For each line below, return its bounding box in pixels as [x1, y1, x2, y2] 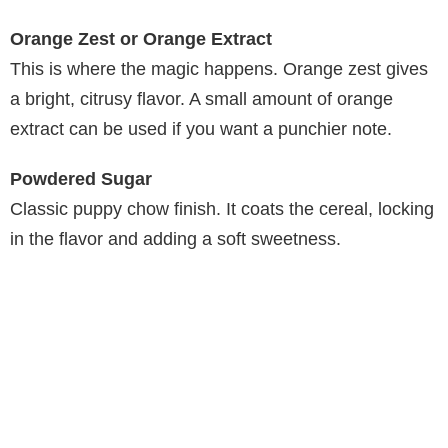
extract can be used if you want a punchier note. [10, 119, 392, 140]
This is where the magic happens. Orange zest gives [10, 59, 428, 80]
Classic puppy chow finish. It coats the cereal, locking [10, 199, 434, 220]
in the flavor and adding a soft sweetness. [10, 229, 341, 250]
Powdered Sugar [10, 169, 152, 190]
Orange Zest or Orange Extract [10, 29, 272, 50]
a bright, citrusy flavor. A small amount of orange [10, 89, 393, 110]
